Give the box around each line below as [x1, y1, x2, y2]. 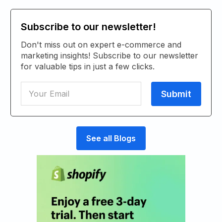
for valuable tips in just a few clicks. [21, 61, 155, 71]
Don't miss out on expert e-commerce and [21, 39, 181, 50]
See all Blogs [86, 133, 136, 143]
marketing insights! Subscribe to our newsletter [21, 50, 198, 60]
